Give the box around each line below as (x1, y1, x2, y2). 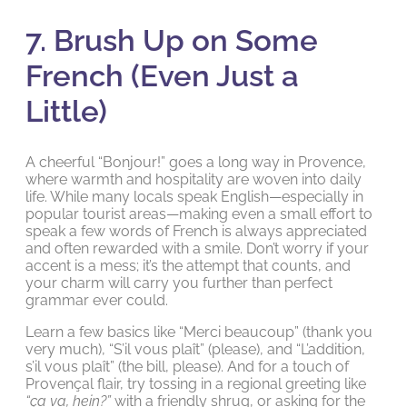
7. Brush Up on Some (25, 22, 318, 58)
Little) (25, 93, 107, 129)
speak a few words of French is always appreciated (25, 223, 367, 241)
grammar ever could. (25, 292, 168, 310)
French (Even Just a (25, 57, 299, 94)
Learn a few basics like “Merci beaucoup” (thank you (25, 323, 372, 342)
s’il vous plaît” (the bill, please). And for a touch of (25, 358, 349, 376)
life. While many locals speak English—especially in (25, 188, 363, 206)
